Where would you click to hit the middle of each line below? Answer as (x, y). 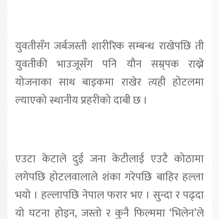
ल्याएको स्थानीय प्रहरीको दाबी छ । (81, 101)
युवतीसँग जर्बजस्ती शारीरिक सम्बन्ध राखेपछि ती (109, 46)
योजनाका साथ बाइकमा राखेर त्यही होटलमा (109, 83)
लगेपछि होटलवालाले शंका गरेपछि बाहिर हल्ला (109, 177)
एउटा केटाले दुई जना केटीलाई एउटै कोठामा (109, 159)
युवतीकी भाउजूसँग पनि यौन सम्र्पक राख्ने (109, 65)
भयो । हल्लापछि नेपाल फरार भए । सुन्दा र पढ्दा (109, 195)
